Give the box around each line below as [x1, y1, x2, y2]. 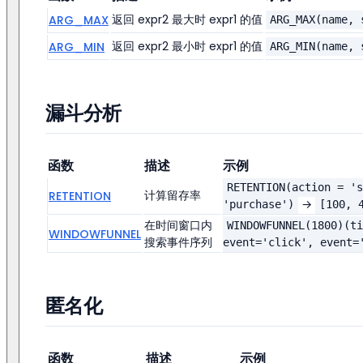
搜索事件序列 [144, 234, 212, 251]
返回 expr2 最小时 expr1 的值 [112, 38, 263, 55]
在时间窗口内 [144, 217, 212, 234]
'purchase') [223, 198, 294, 211]
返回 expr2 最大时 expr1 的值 [112, 11, 263, 28]
